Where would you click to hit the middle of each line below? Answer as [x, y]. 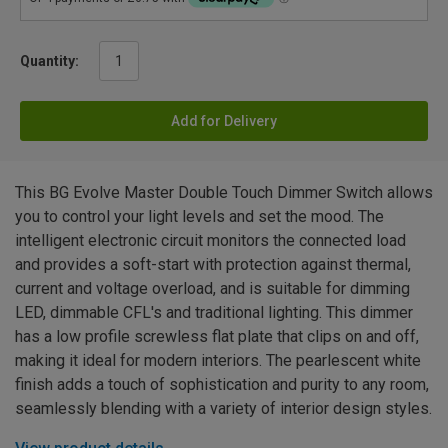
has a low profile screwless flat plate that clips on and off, [217, 337]
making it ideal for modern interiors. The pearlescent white [218, 361]
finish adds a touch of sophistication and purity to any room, [222, 385]
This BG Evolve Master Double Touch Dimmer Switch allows [224, 193]
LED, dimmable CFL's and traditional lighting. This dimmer [214, 313]
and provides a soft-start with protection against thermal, [213, 265]
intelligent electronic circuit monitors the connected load [210, 241]
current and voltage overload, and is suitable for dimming [212, 289]
